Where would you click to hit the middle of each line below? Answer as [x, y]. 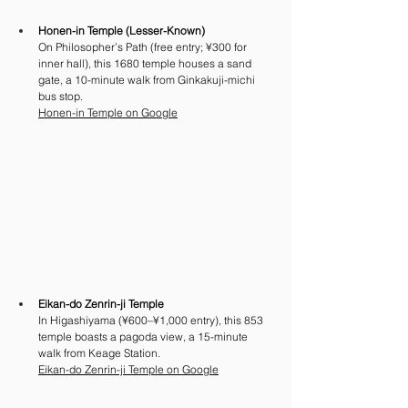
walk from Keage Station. [101, 352]
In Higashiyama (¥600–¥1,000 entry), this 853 [152, 320]
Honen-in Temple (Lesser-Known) [122, 31]
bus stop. [61, 97]
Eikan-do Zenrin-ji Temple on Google [128, 369]
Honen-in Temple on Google [108, 113]
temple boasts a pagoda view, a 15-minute [144, 336]
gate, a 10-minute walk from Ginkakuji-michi [148, 80]
